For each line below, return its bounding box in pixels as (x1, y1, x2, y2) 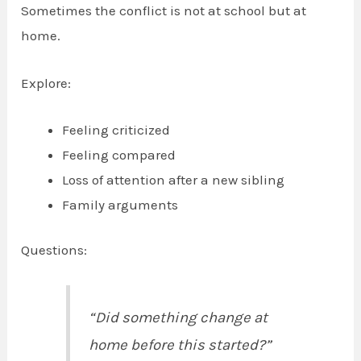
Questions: (21, 242, 88, 259)
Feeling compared (62, 146, 176, 163)
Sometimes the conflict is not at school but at (21, 2, 307, 19)
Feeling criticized (62, 121, 171, 138)
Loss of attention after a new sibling (62, 171, 285, 188)
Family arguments (62, 196, 179, 213)
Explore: (21, 74, 72, 91)
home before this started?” (88, 335, 271, 354)
